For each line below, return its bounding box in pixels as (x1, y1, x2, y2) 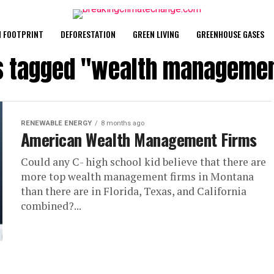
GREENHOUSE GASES (196, 28, 264, 40)
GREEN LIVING (132, 28, 179, 40)
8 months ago (101, 119, 144, 127)
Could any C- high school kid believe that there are (21, 155, 266, 169)
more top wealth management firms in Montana (21, 169, 254, 183)
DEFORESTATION (60, 28, 116, 40)
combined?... (21, 199, 81, 213)
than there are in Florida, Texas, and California (21, 184, 246, 198)
